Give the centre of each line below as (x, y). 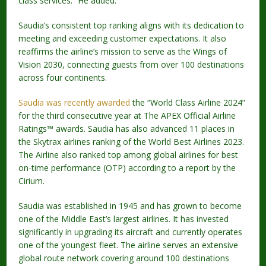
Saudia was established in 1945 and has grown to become (130, 205)
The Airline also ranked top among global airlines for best (129, 154)
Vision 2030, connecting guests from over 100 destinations (132, 64)
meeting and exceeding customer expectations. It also (123, 38)
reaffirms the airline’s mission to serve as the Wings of (123, 51)
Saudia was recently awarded (75, 102)
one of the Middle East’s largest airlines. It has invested (124, 218)
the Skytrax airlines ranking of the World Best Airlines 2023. (132, 141)
